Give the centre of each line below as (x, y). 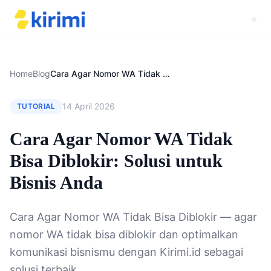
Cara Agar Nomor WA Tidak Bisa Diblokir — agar (133, 217)
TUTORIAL (36, 106)
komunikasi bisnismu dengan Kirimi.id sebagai (126, 252)
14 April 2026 (89, 106)
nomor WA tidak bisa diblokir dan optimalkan (124, 234)
